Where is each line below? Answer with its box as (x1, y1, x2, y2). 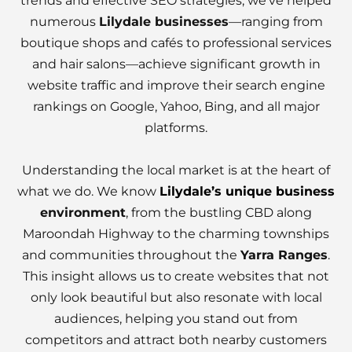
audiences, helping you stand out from (54, 311, 298, 326)
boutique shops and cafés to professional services (20, 35, 332, 50)
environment (40, 205, 126, 220)
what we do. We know (17, 184, 159, 199)
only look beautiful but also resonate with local (30, 290, 322, 305)
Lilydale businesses (98, 14, 229, 29)
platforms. (145, 120, 207, 135)
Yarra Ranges (240, 247, 328, 262)
